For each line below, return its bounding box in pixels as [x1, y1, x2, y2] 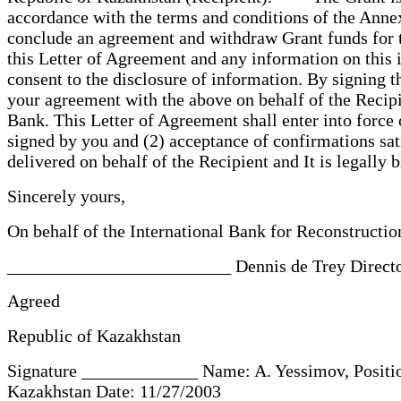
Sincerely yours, [7, 185, 134, 206]
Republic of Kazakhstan [7, 325, 190, 346]
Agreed [7, 290, 69, 311]
